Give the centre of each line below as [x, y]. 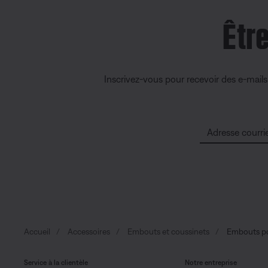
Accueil [37, 232]
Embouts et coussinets [168, 232]
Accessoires [89, 232]
